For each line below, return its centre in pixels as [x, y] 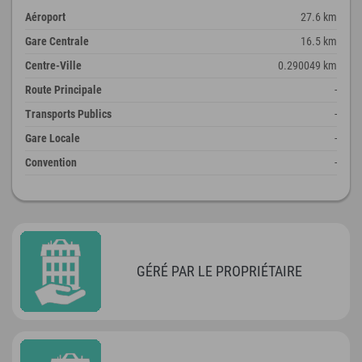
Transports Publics [68, 114]
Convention [51, 162]
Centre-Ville [53, 65]
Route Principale [63, 89]
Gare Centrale [57, 41]
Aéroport [45, 17]
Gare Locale [53, 138]
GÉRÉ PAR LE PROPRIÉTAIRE [220, 271]
